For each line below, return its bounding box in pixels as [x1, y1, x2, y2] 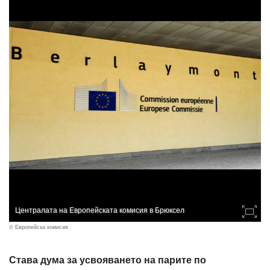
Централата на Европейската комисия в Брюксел [15, 204, 184, 215]
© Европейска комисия [9, 223, 68, 231]
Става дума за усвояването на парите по [9, 255, 206, 265]
